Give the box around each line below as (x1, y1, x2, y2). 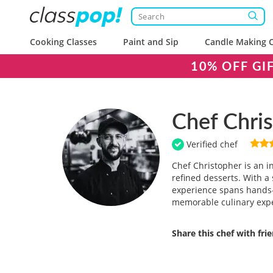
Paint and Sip (123, 36, 179, 48)
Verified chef (184, 138, 238, 150)
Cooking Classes (30, 36, 97, 48)
